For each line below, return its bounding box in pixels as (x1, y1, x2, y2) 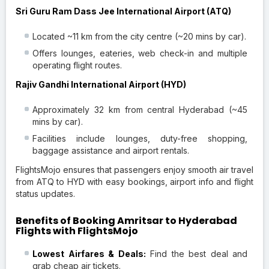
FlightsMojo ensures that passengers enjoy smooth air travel (16, 164, 253, 175)
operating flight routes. (32, 59, 122, 70)
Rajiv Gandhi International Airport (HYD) (16, 79, 186, 89)
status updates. (16, 188, 75, 199)
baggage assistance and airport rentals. (32, 145, 189, 156)
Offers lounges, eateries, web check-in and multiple (32, 47, 247, 58)
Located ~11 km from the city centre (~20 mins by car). (32, 31, 246, 41)
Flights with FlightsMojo (16, 223, 138, 238)
